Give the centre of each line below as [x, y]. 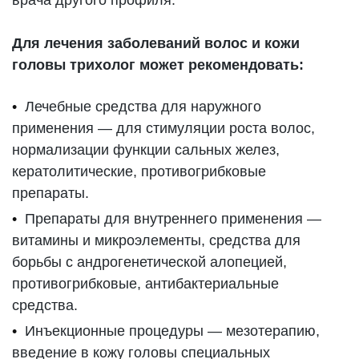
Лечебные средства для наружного [143, 106]
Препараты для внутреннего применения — [173, 218]
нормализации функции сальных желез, [146, 149]
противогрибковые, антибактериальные [146, 283]
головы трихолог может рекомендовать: [158, 65]
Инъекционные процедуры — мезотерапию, [173, 331]
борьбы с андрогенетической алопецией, [150, 262]
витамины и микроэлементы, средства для [157, 240]
